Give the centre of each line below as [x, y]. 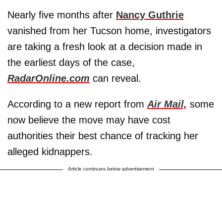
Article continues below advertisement [111, 168]
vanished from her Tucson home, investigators [109, 30]
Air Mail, [167, 104]
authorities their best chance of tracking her [103, 136]
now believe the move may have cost [89, 120]
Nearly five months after [62, 15]
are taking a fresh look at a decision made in [105, 46]
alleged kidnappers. [50, 151]
